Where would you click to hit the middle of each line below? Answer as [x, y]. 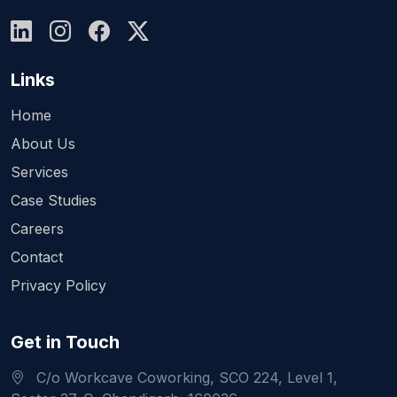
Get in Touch [65, 342]
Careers [37, 228]
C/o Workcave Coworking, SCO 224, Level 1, [185, 377]
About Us [43, 143]
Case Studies [54, 200]
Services [39, 171]
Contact [37, 257]
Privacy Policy [58, 285]
